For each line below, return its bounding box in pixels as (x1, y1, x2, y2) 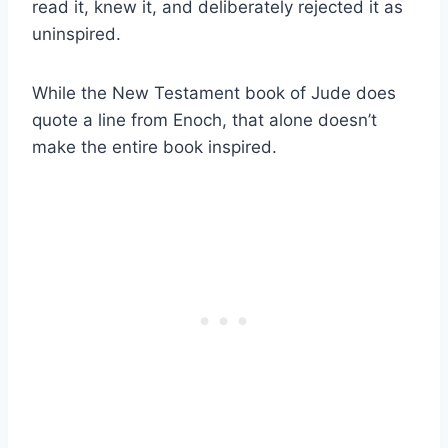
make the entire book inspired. (32, 136, 277, 157)
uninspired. (32, 23, 121, 44)
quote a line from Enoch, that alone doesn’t (32, 109, 377, 130)
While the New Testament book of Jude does (32, 82, 396, 103)
